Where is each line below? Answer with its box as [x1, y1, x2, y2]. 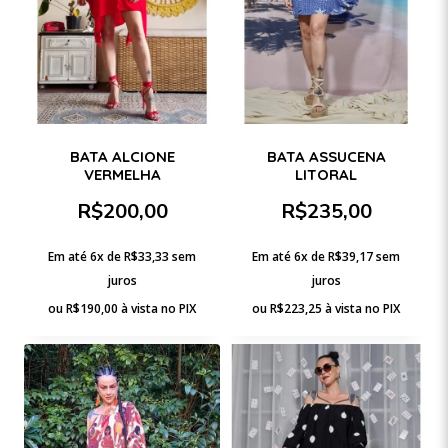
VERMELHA [83, 164, 161, 184]
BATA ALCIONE [69, 146, 175, 166]
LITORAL [295, 164, 357, 184]
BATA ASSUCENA [266, 146, 386, 166]
